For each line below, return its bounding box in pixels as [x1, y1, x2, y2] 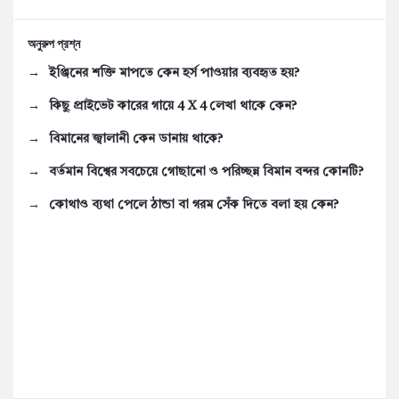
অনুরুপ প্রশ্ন [28, 37, 80, 51]
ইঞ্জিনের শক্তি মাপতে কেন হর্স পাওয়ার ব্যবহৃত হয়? [49, 67, 299, 79]
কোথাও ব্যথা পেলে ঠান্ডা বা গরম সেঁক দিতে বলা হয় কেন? [49, 199, 338, 211]
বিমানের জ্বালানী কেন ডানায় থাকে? [49, 133, 223, 145]
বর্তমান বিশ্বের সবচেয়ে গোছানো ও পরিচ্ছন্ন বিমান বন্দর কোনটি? [49, 166, 363, 178]
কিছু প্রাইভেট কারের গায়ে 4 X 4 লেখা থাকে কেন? [49, 100, 297, 112]
